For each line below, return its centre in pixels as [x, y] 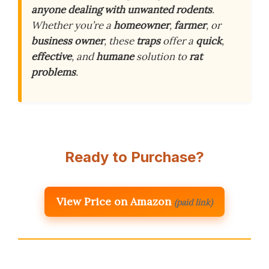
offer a [178, 41]
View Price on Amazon [114, 202]
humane [115, 56]
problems [53, 72]
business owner [68, 41]
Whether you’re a [72, 25]
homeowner [141, 25]
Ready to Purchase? [134, 157]
